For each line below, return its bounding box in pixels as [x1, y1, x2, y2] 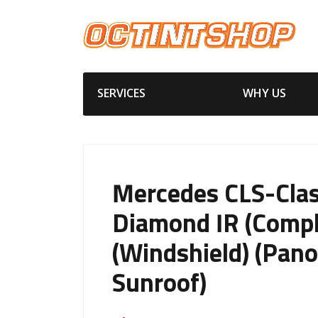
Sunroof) [112, 271, 207, 297]
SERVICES [97, 84, 146, 101]
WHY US [242, 84, 286, 101]
